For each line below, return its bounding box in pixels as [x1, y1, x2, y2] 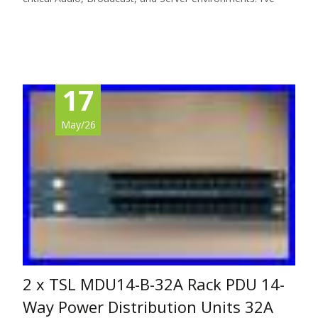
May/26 [60, 118, 96, 132]
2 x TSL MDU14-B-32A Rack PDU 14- [23, 273, 285, 295]
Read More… [23, 18, 86, 32]
